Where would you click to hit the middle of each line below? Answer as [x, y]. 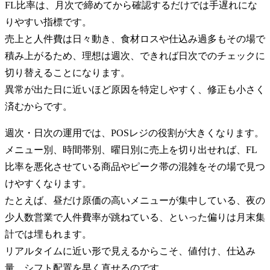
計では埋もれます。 [48, 234]
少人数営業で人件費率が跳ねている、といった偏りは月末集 [135, 217]
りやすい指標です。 [48, 22]
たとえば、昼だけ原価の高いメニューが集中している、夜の [135, 200]
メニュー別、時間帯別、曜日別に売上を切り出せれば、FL [131, 149]
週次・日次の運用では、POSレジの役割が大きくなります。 [134, 133]
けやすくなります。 [48, 183]
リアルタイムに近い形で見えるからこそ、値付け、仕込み [130, 251]
